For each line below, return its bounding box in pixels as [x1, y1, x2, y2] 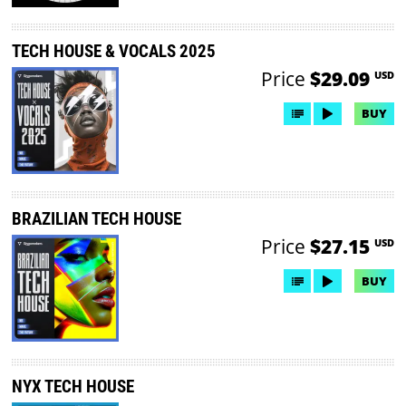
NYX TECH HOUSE [12, 375, 135, 397]
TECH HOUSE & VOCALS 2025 [12, 41, 217, 63]
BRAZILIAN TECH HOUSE [12, 208, 182, 230]
